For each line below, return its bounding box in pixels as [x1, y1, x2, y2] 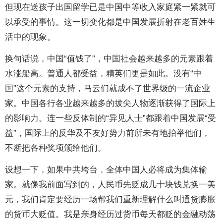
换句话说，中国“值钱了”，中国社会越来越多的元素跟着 [5, 54, 213, 64]
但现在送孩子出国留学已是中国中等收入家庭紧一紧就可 [5, 2, 216, 12]
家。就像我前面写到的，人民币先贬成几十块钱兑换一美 [5, 180, 216, 190]
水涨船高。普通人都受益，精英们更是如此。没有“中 [5, 69, 202, 79]
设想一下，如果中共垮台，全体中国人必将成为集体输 [5, 165, 207, 175]
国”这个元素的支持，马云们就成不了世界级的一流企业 [5, 84, 210, 94]
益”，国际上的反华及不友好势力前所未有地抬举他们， [5, 128, 210, 138]
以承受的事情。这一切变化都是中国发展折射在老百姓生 [5, 17, 216, 27]
